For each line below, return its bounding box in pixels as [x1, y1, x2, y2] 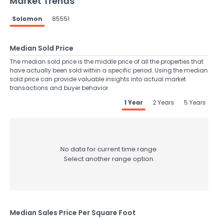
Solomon [12, 15, 42, 23]
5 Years [184, 98, 206, 107]
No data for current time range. [60, 145, 158, 154]
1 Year [124, 98, 143, 107]
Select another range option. [63, 154, 155, 163]
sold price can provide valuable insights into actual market [10, 75, 186, 83]
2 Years [153, 98, 174, 107]
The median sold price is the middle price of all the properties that [10, 57, 203, 66]
